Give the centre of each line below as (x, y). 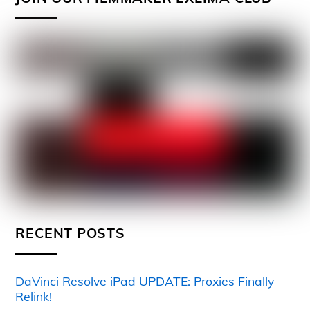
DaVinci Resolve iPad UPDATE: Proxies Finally (145, 281)
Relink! (34, 297)
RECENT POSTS (70, 233)
